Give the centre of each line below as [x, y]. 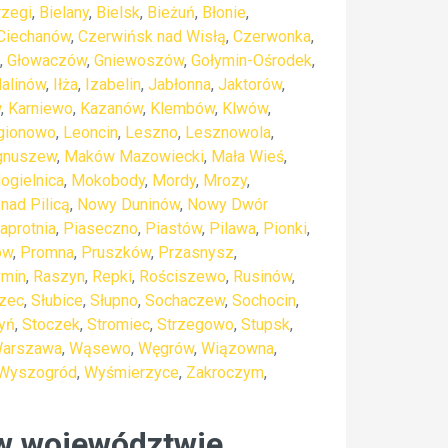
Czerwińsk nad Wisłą [152, 36]
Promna [47, 252]
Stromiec [118, 324]
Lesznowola [228, 132]
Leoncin [90, 132]
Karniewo [40, 108]
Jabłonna [179, 84]
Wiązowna [237, 348]
